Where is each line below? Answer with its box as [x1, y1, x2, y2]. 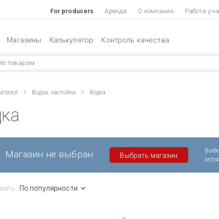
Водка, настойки [32, 88, 76, 96]
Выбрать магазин [120, 151, 178, 159]
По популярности [19, 184, 78, 192]
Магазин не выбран [5, 148, 93, 160]
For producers [50, 7, 94, 15]
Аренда [105, 7, 127, 15]
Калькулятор [49, 36, 94, 44]
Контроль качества [101, 36, 169, 44]
